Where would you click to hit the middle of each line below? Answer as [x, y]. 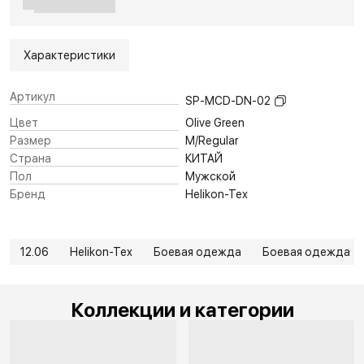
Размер [30, 140]
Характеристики [69, 55]
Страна [30, 158]
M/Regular [212, 140]
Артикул [32, 96]
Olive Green [215, 122]
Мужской [210, 176]
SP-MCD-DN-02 [228, 100]
